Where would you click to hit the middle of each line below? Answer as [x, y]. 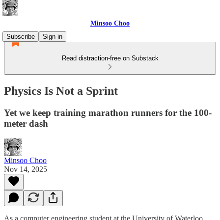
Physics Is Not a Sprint [61, 91]
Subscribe [21, 37]
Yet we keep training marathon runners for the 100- [108, 112]
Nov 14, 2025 [26, 169]
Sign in [53, 37]
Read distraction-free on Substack [110, 58]
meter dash [26, 123]
